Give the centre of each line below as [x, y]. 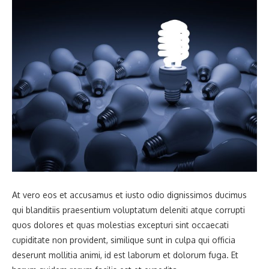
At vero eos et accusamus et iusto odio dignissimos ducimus [129, 195]
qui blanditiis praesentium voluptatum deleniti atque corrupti [128, 210]
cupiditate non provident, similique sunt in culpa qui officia [124, 240]
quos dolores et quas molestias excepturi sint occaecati [120, 225]
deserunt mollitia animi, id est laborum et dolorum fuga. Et [125, 255]
